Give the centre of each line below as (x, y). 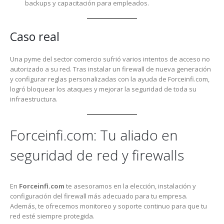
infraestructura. (34, 99)
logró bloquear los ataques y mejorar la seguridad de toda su (103, 89)
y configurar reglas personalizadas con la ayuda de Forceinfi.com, (110, 79)
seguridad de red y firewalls (97, 155)
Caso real (35, 36)
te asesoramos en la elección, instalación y (130, 186)
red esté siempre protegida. (52, 216)
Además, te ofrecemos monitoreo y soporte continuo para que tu (108, 206)
